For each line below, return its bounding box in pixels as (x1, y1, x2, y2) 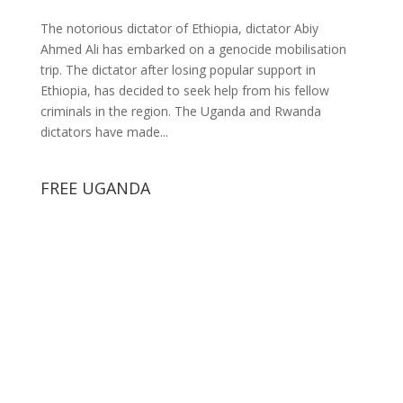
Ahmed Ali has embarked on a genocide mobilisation (40, 40, 346, 58)
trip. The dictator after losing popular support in (40, 60, 316, 78)
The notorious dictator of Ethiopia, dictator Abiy (40, 19, 318, 37)
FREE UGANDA (40, 176, 150, 199)
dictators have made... (40, 122, 168, 140)
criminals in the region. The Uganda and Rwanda (40, 102, 321, 120)
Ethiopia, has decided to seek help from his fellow (40, 81, 329, 99)
